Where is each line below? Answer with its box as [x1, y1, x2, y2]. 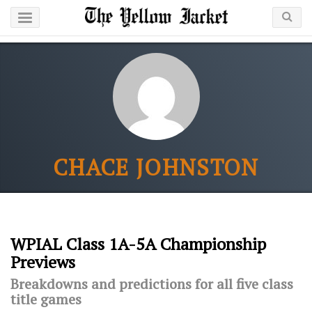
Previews [10, 251, 75, 273]
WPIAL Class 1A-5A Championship [10, 233, 266, 255]
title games [10, 290, 81, 309]
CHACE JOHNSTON [53, 153, 259, 182]
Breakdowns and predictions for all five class [10, 274, 293, 293]
